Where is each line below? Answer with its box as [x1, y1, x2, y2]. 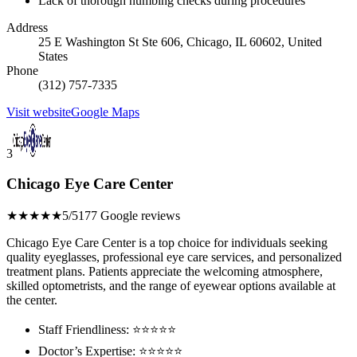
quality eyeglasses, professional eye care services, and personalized [6, 250, 342, 264]
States [38, 49, 68, 63]
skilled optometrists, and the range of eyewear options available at [6, 279, 335, 292]
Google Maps [71, 104, 139, 119]
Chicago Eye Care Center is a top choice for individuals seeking [6, 236, 328, 249]
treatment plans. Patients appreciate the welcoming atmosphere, [6, 265, 323, 278]
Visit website [6, 104, 71, 119]
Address [6, 20, 48, 34]
